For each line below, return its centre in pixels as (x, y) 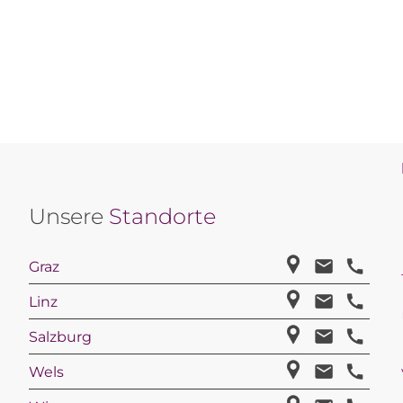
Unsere (69, 217)
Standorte (163, 217)
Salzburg (61, 336)
